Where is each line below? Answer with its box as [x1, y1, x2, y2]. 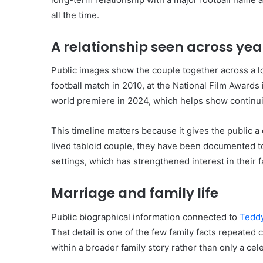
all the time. [51, 9, 99, 21]
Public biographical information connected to [51, 211, 240, 222]
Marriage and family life [51, 184, 218, 203]
